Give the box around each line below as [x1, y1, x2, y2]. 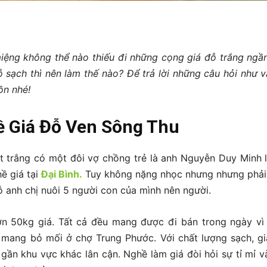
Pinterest [73, 11, 102, 20]
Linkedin [150, 11, 178, 20]
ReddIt [226, 11, 247, 20]
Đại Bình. [41, 168, 82, 180]
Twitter [4, 11, 27, 20]
